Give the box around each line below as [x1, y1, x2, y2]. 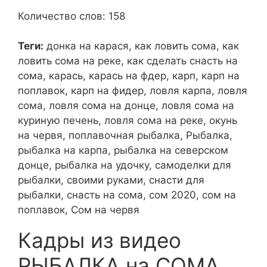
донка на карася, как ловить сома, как [46, 40, 239, 52]
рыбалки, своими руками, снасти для [18, 174, 204, 186]
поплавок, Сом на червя [18, 204, 139, 216]
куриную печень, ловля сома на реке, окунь [18, 114, 237, 126]
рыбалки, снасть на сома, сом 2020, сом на [18, 189, 236, 201]
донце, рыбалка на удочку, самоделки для [18, 159, 231, 171]
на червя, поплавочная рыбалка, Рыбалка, [18, 129, 232, 141]
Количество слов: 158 [18, 10, 125, 22]
